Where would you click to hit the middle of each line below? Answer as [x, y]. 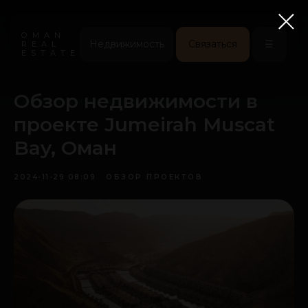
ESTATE [36, 37]
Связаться [152, 32]
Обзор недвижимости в [136, 101]
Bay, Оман [65, 148]
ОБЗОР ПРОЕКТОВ [154, 177]
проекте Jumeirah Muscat [144, 124]
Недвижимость [90, 32]
